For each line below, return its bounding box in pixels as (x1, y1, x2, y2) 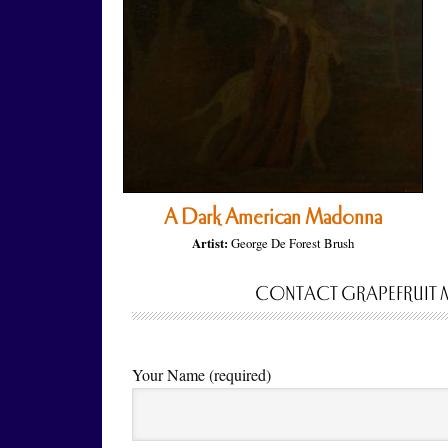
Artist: (191, 234, 228, 252)
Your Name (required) (132, 364, 271, 385)
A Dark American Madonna (163, 206, 382, 228)
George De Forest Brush (230, 234, 354, 252)
